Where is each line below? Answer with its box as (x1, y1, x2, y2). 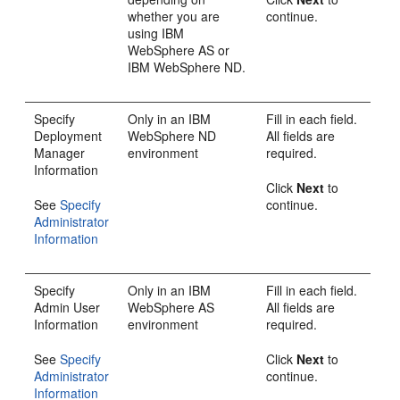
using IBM (128, 23, 185, 42)
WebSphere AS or (128, 40, 230, 59)
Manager (34, 143, 86, 162)
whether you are (128, 6, 221, 25)
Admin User (34, 297, 101, 316)
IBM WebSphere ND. (128, 57, 246, 76)
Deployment (34, 126, 103, 145)
